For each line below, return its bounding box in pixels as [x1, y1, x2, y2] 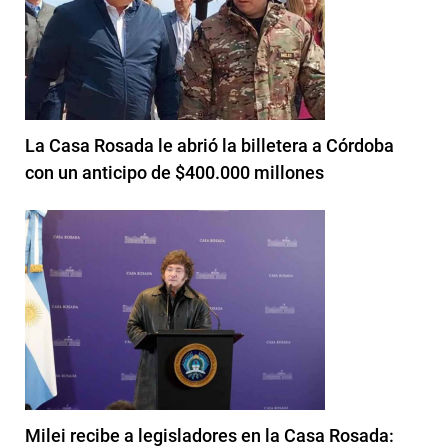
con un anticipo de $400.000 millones [25, 161, 324, 183]
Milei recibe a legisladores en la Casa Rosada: [25, 424, 394, 446]
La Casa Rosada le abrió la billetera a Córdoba [25, 134, 394, 156]
